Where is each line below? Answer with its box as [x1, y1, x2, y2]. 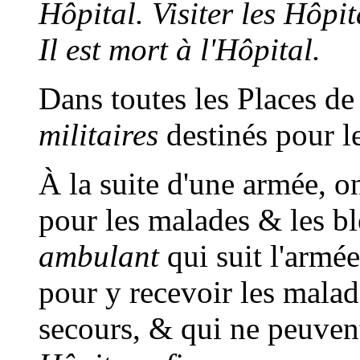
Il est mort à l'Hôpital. [39, 31, 321, 67]
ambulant [39, 238, 159, 273]
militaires [39, 117, 158, 152]
